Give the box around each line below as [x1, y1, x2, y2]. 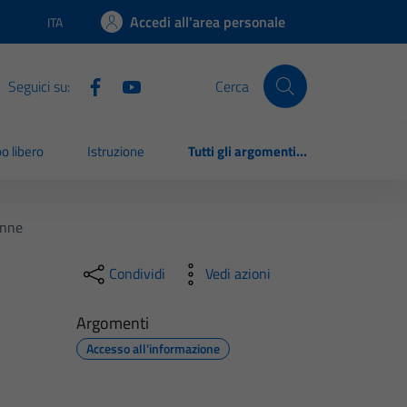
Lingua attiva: [46, 20, 118, 40]
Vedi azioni [204, 263, 271, 285]
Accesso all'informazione [85, 338, 220, 358]
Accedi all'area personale [130, 11, 285, 33]
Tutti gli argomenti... [188, 141, 307, 163]
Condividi [108, 263, 165, 285]
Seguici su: [7, 74, 70, 97]
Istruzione [87, 141, 145, 163]
